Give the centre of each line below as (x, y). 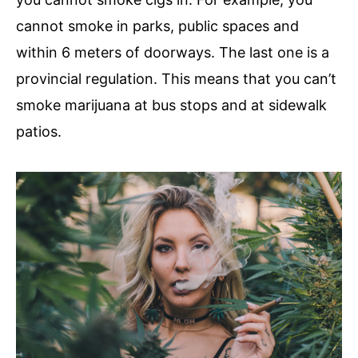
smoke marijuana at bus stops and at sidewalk (171, 105)
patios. (39, 132)
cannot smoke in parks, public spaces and (157, 26)
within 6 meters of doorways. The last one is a (173, 53)
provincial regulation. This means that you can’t (176, 79)
